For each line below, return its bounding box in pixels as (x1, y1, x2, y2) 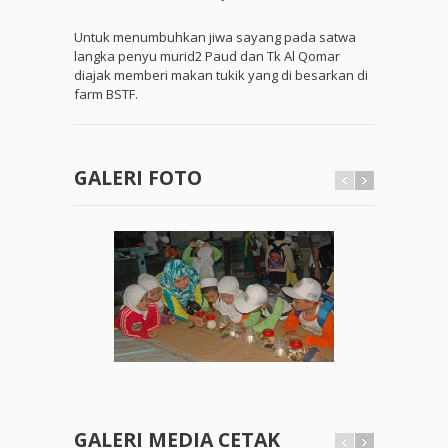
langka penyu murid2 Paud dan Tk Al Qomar (74, 47, 340, 66)
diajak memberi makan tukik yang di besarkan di (74, 66, 368, 85)
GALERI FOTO (74, 164, 202, 192)
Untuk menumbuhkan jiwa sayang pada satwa (74, 28, 356, 47)
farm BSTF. (74, 85, 138, 104)
